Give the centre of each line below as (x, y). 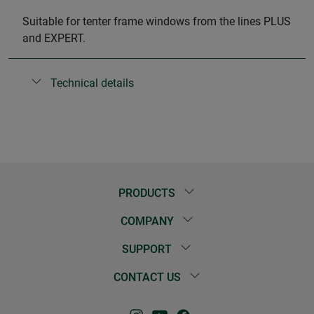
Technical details (92, 83)
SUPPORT (149, 250)
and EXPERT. (54, 38)
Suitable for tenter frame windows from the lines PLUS (157, 21)
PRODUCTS (149, 193)
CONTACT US (148, 278)
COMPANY (148, 221)
